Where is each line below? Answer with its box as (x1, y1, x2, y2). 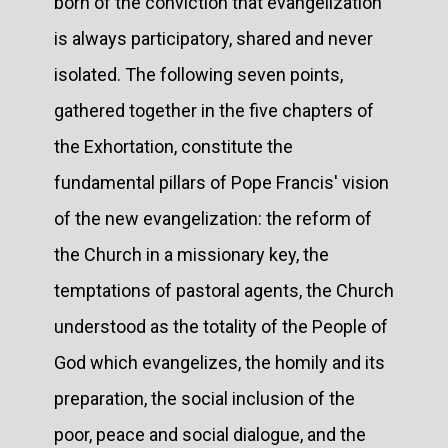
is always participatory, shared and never (54, 27, 373, 49)
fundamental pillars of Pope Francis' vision (54, 171, 389, 193)
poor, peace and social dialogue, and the (54, 423, 366, 445)
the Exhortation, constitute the (54, 135, 293, 157)
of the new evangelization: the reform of (54, 207, 372, 229)
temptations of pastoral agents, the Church (54, 279, 394, 301)
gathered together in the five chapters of (54, 99, 374, 121)
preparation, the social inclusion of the (54, 387, 355, 409)
